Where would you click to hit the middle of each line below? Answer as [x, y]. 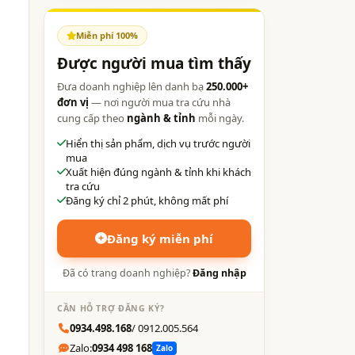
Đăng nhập [219, 273]
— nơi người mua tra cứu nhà [160, 102]
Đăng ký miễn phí [160, 238]
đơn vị [73, 102]
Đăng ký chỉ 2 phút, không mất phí [147, 200]
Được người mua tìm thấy [154, 63]
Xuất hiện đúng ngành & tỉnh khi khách [158, 172]
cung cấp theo [92, 118]
